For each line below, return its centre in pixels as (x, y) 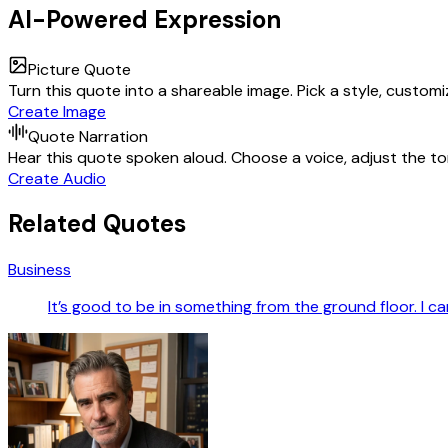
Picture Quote (79, 69)
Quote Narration (88, 136)
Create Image (57, 111)
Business (39, 270)
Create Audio (57, 178)
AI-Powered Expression (144, 19)
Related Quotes (97, 224)
